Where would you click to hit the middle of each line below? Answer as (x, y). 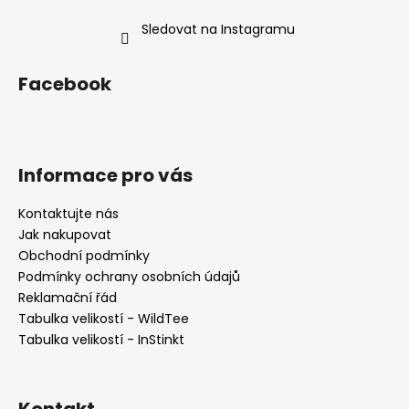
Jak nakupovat (65, 234)
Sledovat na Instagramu (218, 29)
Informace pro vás (105, 175)
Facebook (65, 84)
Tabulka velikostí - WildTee (104, 318)
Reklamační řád (68, 297)
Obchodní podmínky (84, 255)
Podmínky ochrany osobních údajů (129, 276)
